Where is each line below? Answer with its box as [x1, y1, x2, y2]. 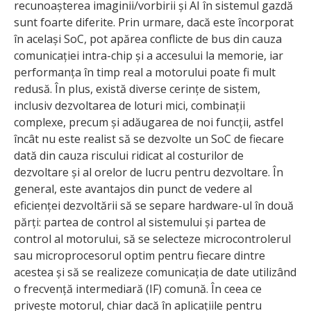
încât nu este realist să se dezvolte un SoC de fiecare [14, 131, 284, 146]
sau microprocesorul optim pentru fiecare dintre [14, 247, 265, 263]
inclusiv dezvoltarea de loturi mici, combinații [14, 97, 245, 113]
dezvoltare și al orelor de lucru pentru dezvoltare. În [14, 164, 283, 180]
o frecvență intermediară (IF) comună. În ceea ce [14, 280, 262, 296]
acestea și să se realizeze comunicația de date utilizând [14, 264, 296, 280]
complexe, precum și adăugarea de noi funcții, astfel [14, 114, 283, 130]
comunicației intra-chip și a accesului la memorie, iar [14, 47, 283, 63]
